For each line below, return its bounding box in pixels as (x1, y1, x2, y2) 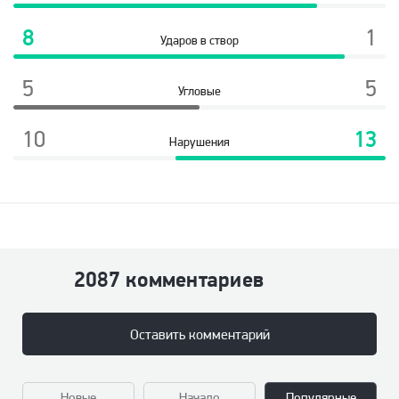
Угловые (178, 84, 221, 98)
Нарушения (169, 134, 230, 149)
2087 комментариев (74, 266, 265, 292)
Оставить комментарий (129, 326, 270, 343)
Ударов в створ (160, 33, 239, 47)
